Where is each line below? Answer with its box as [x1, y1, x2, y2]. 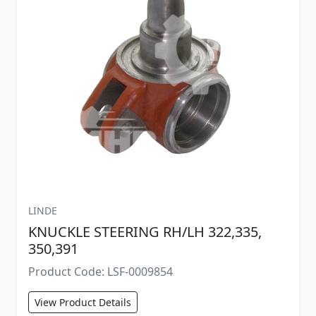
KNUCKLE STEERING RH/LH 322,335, [28, 221, 262, 241]
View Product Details [35, 295, 131, 309]
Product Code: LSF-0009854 [28, 263, 173, 279]
